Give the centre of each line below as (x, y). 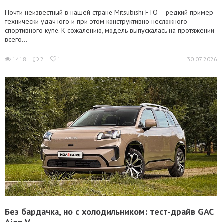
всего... (16, 39)
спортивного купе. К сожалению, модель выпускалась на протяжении (110, 30)
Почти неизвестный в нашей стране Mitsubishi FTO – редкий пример (109, 12)
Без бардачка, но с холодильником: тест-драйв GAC (109, 211)
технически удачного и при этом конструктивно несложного (96, 21)
